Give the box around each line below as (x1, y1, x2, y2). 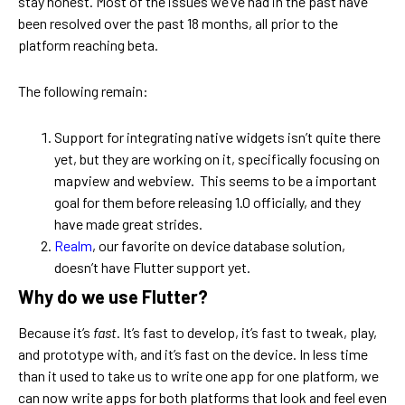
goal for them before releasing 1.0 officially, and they (54, 193, 361, 212)
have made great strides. (54, 215, 202, 233)
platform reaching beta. (18, 36, 158, 54)
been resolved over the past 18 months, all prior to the (18, 14, 338, 33)
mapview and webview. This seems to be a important (54, 172, 377, 190)
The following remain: (18, 82, 148, 100)
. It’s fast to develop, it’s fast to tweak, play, (117, 324, 377, 342)
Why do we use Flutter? (18, 286, 208, 308)
